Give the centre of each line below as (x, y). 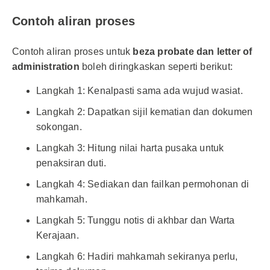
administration (46, 67)
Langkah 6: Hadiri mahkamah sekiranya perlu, (137, 256)
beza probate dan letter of (193, 52)
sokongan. (59, 127)
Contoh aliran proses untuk (73, 52)
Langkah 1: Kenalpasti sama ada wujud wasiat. (140, 91)
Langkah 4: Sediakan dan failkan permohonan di (143, 184)
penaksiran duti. (71, 163)
